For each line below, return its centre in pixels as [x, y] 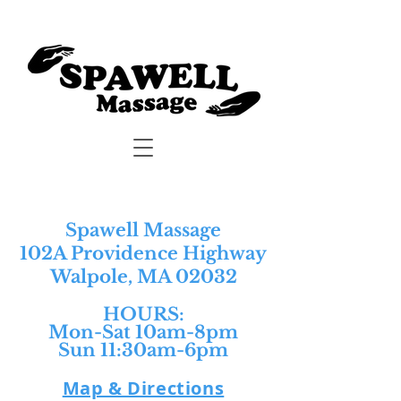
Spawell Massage [143, 230]
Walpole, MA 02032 [143, 277]
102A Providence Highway [143, 253]
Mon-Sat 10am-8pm [143, 332]
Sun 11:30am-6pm [143, 350]
